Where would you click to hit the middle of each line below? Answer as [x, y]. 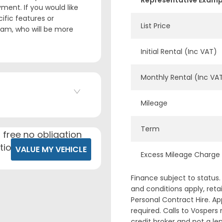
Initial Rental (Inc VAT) [179, 52]
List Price [156, 26]
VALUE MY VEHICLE [51, 150]
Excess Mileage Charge [180, 155]
